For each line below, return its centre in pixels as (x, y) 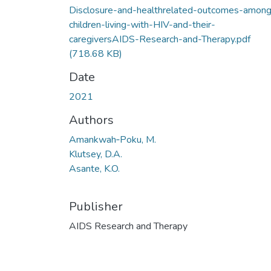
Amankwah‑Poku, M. (113, 139)
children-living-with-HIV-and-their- (142, 24)
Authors (91, 120)
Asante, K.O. (94, 168)
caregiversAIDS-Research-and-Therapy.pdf (160, 39)
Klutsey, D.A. (96, 154)
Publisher (96, 206)
